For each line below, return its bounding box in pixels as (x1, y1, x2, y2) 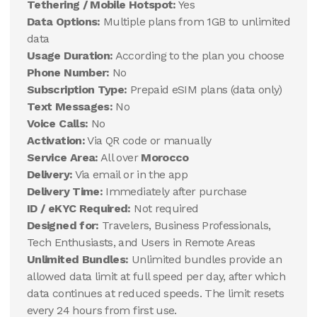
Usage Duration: (27, 49, 113, 62)
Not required (130, 202, 199, 215)
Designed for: (27, 219, 99, 232)
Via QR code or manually (84, 134, 212, 147)
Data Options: (27, 15, 100, 28)
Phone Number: (27, 66, 110, 79)
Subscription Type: (27, 83, 127, 96)
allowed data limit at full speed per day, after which (27, 270, 286, 283)
